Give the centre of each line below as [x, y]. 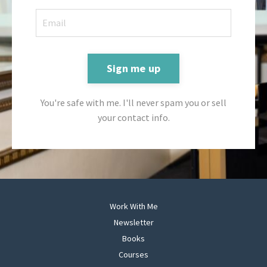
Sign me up [133, 69]
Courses [133, 254]
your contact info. [133, 117]
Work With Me [133, 206]
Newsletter [133, 222]
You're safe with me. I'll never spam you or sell [133, 102]
